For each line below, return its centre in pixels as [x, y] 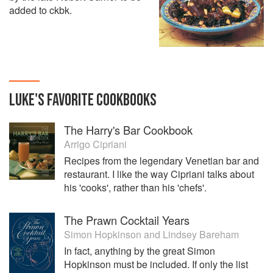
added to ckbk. [41, 10]
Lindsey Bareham [201, 234]
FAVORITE [70, 100]
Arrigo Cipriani [95, 144]
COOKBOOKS [125, 100]
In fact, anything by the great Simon [140, 251]
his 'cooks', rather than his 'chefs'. [135, 187]
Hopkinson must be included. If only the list [156, 264]
